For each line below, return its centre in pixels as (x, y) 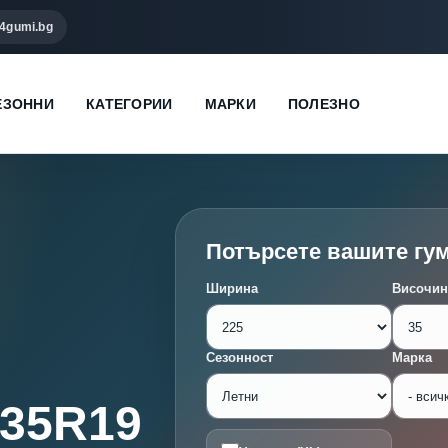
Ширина (232, 288)
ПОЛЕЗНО (323, 103)
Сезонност (240, 357)
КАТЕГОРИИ (129, 103)
